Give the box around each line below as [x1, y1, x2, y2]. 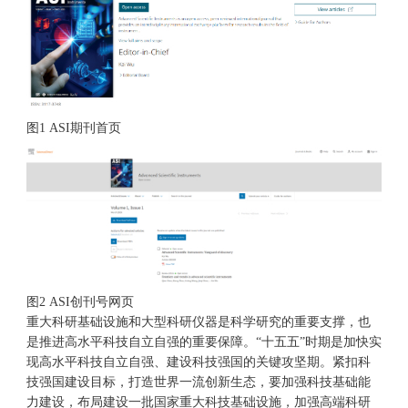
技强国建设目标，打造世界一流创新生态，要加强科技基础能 [25, 375, 371, 390]
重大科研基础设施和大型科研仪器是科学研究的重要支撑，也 [25, 315, 371, 330]
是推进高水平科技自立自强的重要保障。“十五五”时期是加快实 [25, 335, 382, 350]
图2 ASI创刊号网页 [25, 295, 134, 310]
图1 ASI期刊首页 [25, 120, 121, 135]
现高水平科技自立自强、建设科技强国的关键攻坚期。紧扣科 [25, 355, 371, 370]
